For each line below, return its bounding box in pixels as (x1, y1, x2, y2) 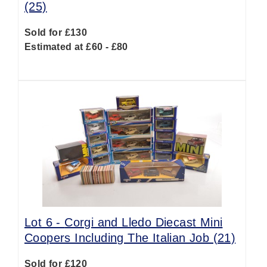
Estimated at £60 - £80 (24, 42, 128, 52)
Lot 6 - (24, 216, 65, 229)
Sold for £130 (24, 27, 88, 38)
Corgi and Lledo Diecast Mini (64, 216, 223, 229)
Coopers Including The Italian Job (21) (24, 231, 236, 244)
